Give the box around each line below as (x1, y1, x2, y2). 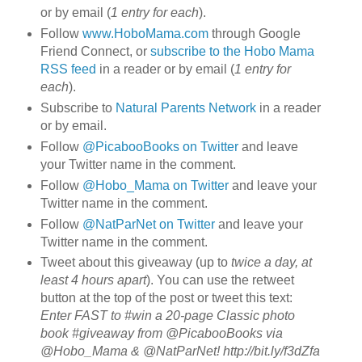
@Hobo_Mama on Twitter (82, 178, 229, 192)
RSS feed (40, 61, 96, 76)
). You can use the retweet (145, 273, 294, 288)
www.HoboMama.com (82, 26, 208, 40)
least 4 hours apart (40, 273, 146, 288)
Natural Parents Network (115, 100, 256, 115)
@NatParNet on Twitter (82, 217, 215, 231)
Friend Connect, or (40, 44, 150, 58)
